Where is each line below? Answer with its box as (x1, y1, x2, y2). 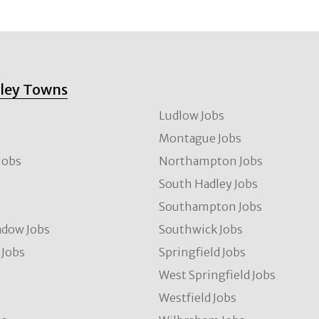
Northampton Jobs (159, 154, 263, 168)
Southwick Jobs (159, 222, 244, 236)
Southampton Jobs (159, 199, 263, 214)
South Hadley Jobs (159, 177, 258, 191)
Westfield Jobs (159, 291, 237, 305)
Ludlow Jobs (159, 108, 225, 122)
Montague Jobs (159, 131, 242, 145)
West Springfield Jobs (159, 268, 276, 282)
